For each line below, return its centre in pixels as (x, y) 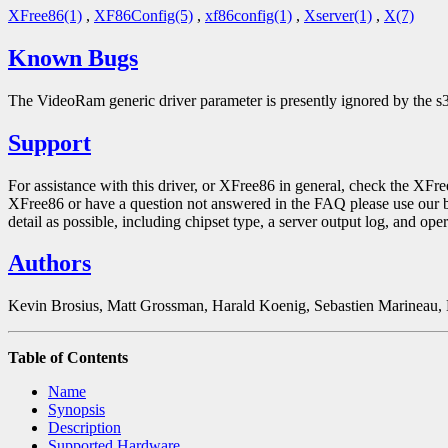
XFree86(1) (45, 15)
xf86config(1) (248, 15)
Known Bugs (73, 57)
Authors (49, 263)
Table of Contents (68, 358)
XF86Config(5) (143, 15)
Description (84, 428)
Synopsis (76, 410)
